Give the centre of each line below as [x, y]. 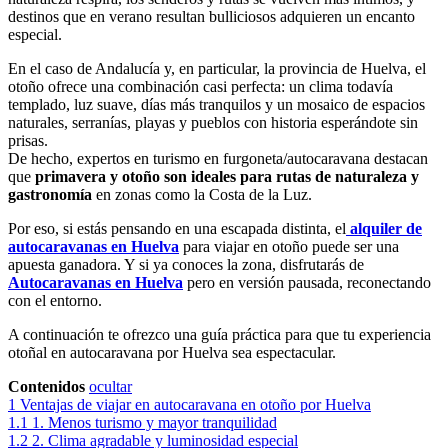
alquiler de [386, 228]
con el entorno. [55, 300]
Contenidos [46, 386]
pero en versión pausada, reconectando [307, 282]
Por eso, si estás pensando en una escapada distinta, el [177, 228]
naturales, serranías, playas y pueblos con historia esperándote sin [213, 122]
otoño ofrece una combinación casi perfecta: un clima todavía [200, 86]
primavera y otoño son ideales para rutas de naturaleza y [227, 176]
